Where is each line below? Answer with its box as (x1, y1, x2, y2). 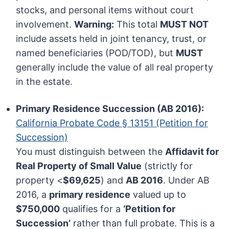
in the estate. (16, 76, 73, 87)
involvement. (16, 19, 75, 30)
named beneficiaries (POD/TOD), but (16, 48, 176, 59)
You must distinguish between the (16, 146, 166, 157)
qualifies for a (60, 203, 124, 215)
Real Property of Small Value (16, 161, 142, 172)
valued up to (130, 189, 187, 200)
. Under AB (163, 175, 210, 186)
